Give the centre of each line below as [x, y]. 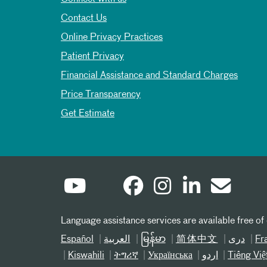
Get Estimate [88, 114]
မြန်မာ [153, 240]
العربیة [117, 240]
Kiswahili [86, 256]
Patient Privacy [92, 57]
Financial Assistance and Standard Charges [149, 76]
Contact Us [84, 18]
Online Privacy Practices [112, 38]
